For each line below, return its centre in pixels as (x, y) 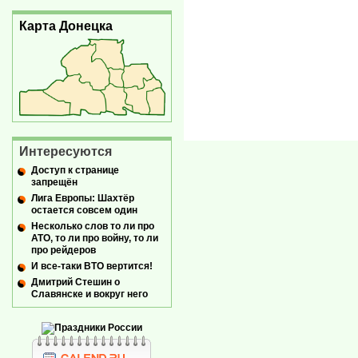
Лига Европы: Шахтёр (83, 198)
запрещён (54, 182)
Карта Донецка (66, 26)
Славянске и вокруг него (89, 294)
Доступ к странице (75, 170)
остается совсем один (84, 210)
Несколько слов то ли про (93, 226)
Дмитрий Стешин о (76, 282)
